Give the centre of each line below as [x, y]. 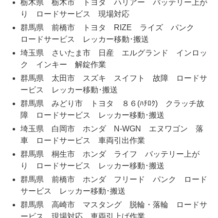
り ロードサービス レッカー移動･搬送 [92, 166]
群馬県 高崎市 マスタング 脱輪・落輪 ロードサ [114, 205]
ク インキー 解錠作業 [63, 65]
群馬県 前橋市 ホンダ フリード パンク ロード [114, 180]
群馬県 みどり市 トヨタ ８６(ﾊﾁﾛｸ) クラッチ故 [112, 104]
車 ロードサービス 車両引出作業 [82, 141]
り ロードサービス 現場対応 [75, 14]
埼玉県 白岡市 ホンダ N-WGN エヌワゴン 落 [112, 129]
